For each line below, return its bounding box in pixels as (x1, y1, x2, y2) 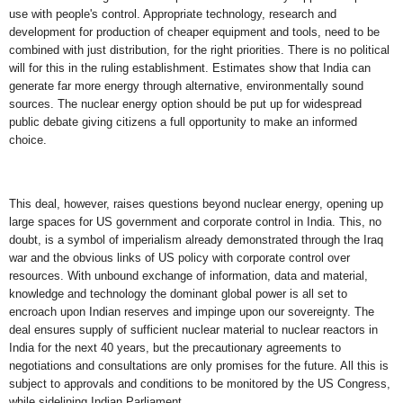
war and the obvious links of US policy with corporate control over (9, 251, 350, 265)
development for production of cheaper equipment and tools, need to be (9, 24, 380, 39)
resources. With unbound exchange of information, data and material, (9, 269, 368, 283)
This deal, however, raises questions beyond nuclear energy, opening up (9, 197, 383, 211)
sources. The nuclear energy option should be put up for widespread (9, 96, 362, 111)
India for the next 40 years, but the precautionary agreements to (9, 341, 341, 355)
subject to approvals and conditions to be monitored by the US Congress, (9, 377, 390, 391)
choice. (9, 132, 47, 147)
